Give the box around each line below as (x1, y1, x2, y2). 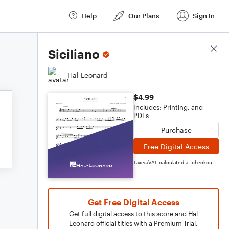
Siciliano (48, 47, 100, 61)
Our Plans (128, 11, 159, 20)
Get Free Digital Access (87, 197, 179, 207)
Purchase (161, 125, 192, 134)
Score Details (173, 44, 219, 54)
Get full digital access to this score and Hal (69, 210, 198, 218)
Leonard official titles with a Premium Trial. (69, 219, 198, 227)
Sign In (193, 11, 215, 20)
